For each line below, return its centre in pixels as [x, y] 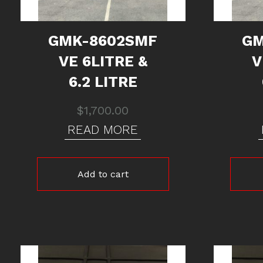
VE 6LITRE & [103, 62]
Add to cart [103, 174]
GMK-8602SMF [103, 41]
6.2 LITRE [103, 82]
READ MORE [103, 130]
